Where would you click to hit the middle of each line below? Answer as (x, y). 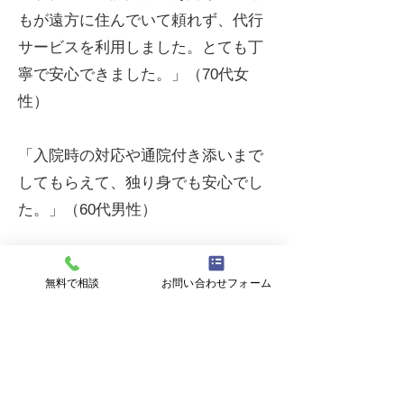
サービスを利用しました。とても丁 (141, 47)
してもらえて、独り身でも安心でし (141, 183)
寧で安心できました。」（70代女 (133, 74)
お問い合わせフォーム (216, 282)
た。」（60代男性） (87, 210)
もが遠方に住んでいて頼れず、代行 (141, 20)
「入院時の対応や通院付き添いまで (141, 156)
